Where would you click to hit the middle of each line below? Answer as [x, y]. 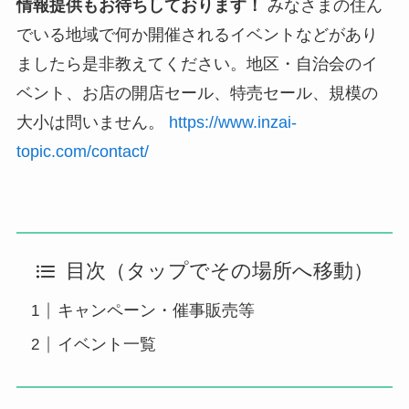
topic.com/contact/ [82, 152]
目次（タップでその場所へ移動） [219, 272]
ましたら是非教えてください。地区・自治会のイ [197, 64]
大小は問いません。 [92, 123]
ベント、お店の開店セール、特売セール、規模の [197, 94]
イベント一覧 [106, 345]
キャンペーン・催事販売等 [156, 311]
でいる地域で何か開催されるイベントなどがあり [197, 35]
